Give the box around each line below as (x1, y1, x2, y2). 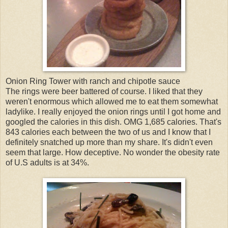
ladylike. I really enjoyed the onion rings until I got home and (6, 107, 221, 117)
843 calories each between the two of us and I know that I (6, 128, 211, 137)
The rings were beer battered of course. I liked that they (6, 87, 203, 96)
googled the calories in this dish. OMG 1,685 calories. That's (6, 118, 221, 127)
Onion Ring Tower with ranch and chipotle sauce (6, 77, 180, 86)
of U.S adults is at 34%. (6, 158, 89, 167)
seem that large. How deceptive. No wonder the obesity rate (6, 148, 220, 157)
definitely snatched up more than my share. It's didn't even (6, 138, 213, 147)
